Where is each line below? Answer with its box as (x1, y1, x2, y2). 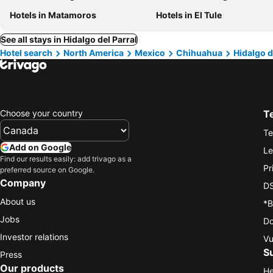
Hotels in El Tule (156, 10, 222, 20)
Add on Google (9, 141, 71, 152)
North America (63, 48, 124, 58)
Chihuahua (176, 48, 222, 58)
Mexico (135, 48, 165, 58)
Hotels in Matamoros (10, 10, 96, 20)
